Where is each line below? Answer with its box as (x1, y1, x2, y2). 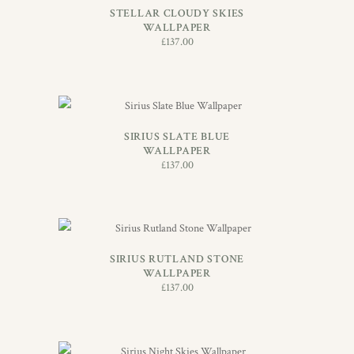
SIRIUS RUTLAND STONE (110, 252, 244, 267)
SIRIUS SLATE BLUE (124, 129, 230, 144)
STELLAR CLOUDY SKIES (110, 6, 244, 21)
